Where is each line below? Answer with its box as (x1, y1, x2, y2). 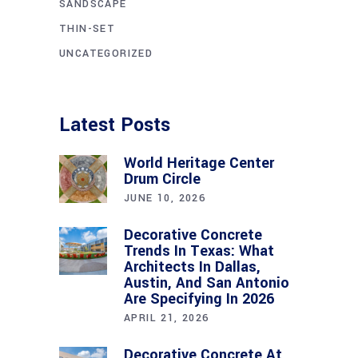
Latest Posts (59, 111, 170, 138)
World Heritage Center (124, 152, 274, 173)
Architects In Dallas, (124, 256, 261, 277)
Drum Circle (124, 168, 201, 189)
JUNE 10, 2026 (124, 190, 206, 205)
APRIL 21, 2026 (124, 310, 209, 325)
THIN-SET (59, 21, 116, 36)
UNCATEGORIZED (59, 46, 153, 61)
